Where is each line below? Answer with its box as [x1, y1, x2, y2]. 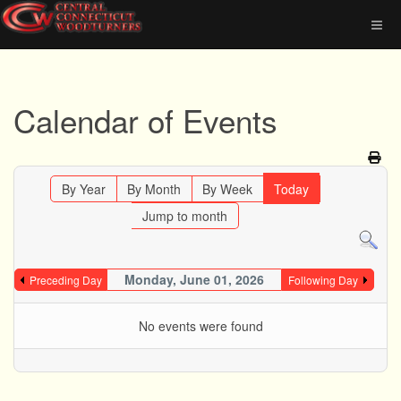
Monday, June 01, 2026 [124, 269, 264, 288]
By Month [126, 180, 181, 198]
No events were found [138, 316, 263, 335]
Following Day [287, 271, 358, 287]
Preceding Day [29, 271, 102, 287]
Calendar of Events [13, 98, 277, 142]
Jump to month [141, 207, 227, 225]
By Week [201, 180, 252, 198]
